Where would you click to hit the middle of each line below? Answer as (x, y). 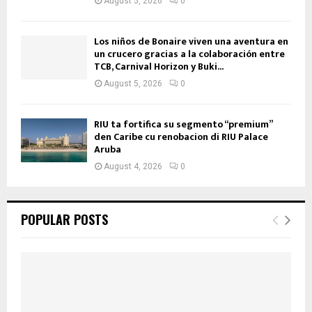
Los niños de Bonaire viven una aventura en (191, 41)
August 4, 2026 (133, 166)
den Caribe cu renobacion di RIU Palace (181, 137)
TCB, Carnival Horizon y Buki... (159, 67)
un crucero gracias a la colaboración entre (189, 54)
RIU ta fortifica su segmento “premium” (183, 124)
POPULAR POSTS (64, 219)
